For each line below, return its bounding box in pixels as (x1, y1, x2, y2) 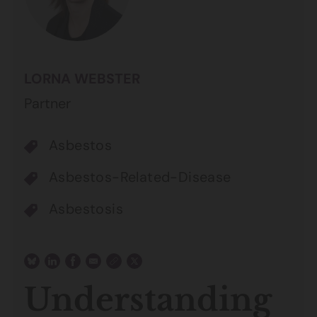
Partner (24, 94, 71, 113)
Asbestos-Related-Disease (49, 168, 231, 186)
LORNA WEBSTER (24, 69, 140, 88)
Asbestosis (49, 200, 123, 218)
